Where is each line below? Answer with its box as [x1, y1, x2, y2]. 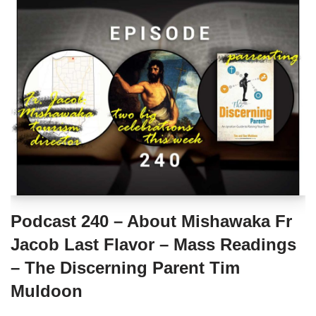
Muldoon [11, 281, 83, 300]
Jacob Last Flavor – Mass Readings [11, 234, 296, 254]
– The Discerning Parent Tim [11, 257, 240, 277]
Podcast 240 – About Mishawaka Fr [11, 211, 292, 231]
